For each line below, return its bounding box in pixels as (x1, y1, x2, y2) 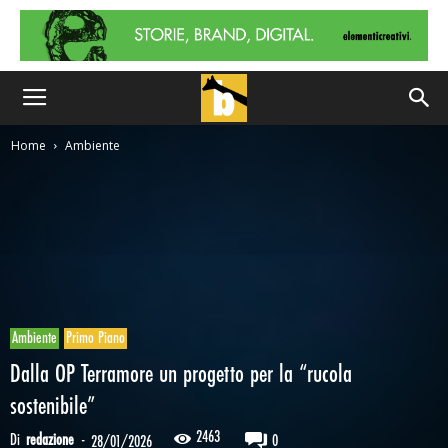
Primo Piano (66, 330, 125, 347)
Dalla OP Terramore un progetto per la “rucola (10, 362, 352, 388)
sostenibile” (10, 394, 95, 420)
